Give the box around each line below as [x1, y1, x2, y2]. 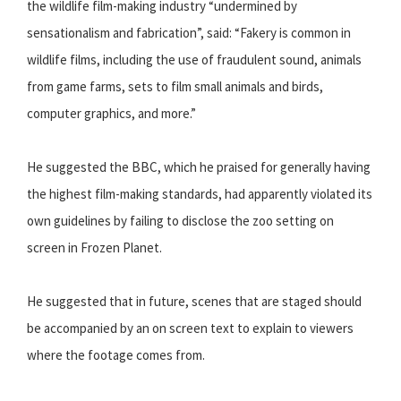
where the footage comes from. [27, 346, 205, 364]
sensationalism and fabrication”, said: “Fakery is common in [27, 24, 351, 42]
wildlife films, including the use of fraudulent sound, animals [27, 51, 362, 69]
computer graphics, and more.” [27, 105, 196, 123]
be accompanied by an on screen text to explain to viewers [27, 320, 354, 337]
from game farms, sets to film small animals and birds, [27, 78, 323, 96]
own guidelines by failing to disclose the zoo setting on [27, 212, 334, 230]
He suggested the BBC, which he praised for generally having [27, 158, 371, 176]
